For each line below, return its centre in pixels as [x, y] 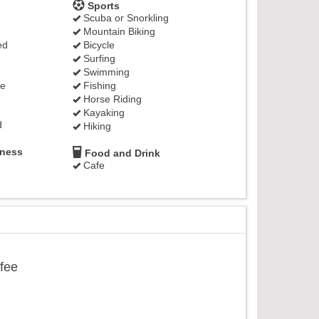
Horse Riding [111, 99]
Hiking [96, 126]
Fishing [98, 85]
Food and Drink [121, 153]
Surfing [98, 58]
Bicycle [98, 45]
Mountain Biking [118, 31]
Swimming [105, 72]
